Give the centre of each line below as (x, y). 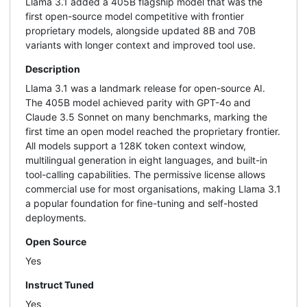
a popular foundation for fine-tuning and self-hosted (142, 204)
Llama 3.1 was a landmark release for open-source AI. (145, 88)
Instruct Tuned (60, 285)
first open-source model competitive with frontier (135, 16)
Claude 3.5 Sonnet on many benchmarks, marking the (146, 117)
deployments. (56, 218)
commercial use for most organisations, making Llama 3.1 (153, 189)
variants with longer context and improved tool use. (140, 45)
